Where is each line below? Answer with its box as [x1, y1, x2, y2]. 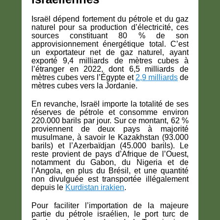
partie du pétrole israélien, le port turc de [31, 210, 189, 219]
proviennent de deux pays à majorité [31, 125, 189, 134]
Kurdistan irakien [65, 183, 124, 192]
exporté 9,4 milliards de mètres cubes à [31, 56, 189, 65]
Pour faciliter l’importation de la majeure [31, 201, 189, 210]
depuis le [31, 183, 65, 192]
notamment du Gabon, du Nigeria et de [31, 158, 189, 167]
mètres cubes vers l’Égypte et [31, 73, 136, 82]
